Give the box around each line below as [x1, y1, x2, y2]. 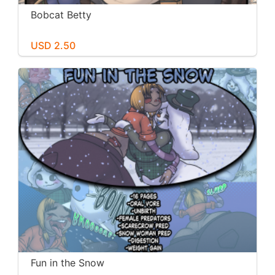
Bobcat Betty [31, 8, 91, 21]
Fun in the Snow [31, 256, 104, 269]
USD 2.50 [31, 39, 76, 52]
